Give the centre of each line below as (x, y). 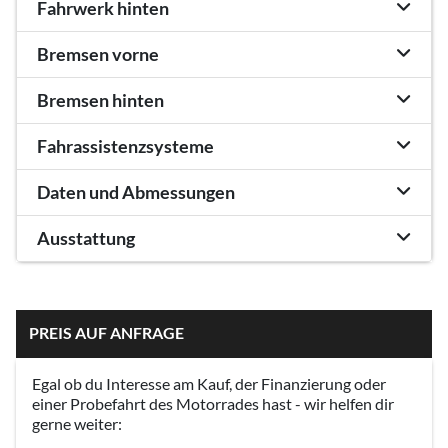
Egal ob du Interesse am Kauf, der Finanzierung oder (209, 383)
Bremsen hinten (100, 100)
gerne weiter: (77, 423)
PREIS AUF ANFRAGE (106, 332)
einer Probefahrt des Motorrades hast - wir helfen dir (213, 403)
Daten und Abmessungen (136, 192)
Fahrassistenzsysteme (125, 146)
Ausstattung (86, 238)
